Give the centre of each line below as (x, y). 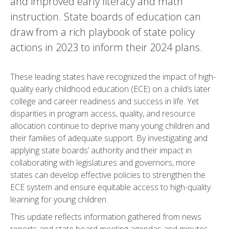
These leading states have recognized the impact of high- (113, 77)
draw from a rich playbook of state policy (102, 32)
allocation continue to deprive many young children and (110, 126)
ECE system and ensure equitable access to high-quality (110, 187)
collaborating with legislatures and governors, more (103, 163)
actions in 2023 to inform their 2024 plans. (106, 48)
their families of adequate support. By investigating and (109, 138)
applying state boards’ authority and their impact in (101, 151)
